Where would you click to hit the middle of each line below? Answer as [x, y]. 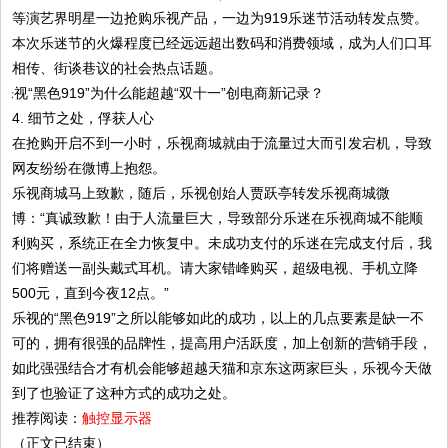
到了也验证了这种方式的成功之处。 [124, 393]
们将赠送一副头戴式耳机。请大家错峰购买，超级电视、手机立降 [215, 268]
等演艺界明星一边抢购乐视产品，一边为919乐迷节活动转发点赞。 [220, 17]
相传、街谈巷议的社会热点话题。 [117, 67]
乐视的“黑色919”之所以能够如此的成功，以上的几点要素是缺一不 [218, 318]
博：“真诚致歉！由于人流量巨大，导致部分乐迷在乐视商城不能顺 [218, 218]
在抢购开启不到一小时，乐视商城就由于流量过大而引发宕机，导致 [222, 143]
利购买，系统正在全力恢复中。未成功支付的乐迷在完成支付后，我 [222, 243]
